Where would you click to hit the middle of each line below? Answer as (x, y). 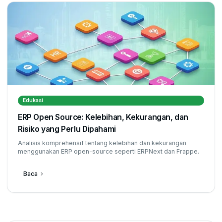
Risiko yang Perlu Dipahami (67, 129)
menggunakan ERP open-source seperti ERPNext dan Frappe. (109, 151)
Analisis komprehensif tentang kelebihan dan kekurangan (102, 143)
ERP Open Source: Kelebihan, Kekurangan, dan (103, 117)
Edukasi (33, 100)
